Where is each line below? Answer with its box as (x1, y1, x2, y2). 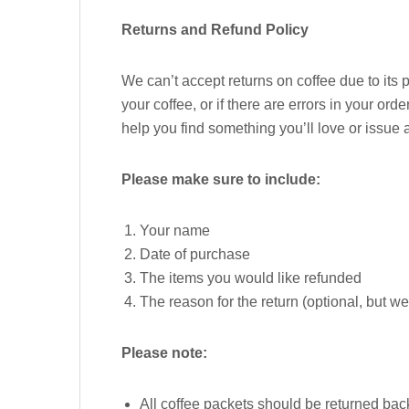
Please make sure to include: (121, 171, 320, 187)
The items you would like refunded (140, 269, 362, 286)
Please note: (121, 344, 207, 361)
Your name (140, 222, 210, 238)
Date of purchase (140, 246, 250, 262)
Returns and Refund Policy (121, 21, 309, 37)
